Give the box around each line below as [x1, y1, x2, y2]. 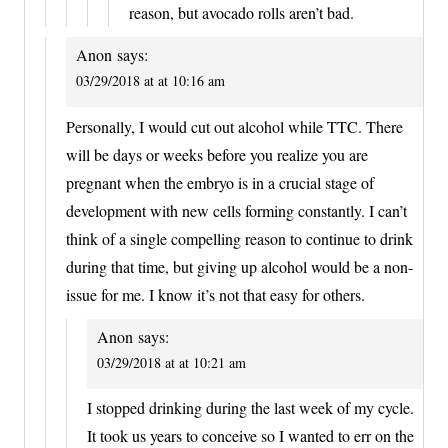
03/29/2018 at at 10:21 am [97, 352, 246, 372]
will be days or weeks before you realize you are [66, 143, 368, 165]
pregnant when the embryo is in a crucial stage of [66, 171, 374, 193]
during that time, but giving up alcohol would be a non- [66, 255, 413, 277]
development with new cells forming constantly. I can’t [66, 199, 407, 221]
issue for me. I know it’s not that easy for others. [66, 283, 365, 305]
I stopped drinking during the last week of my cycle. [87, 397, 414, 419]
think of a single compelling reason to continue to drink [66, 227, 413, 249]
